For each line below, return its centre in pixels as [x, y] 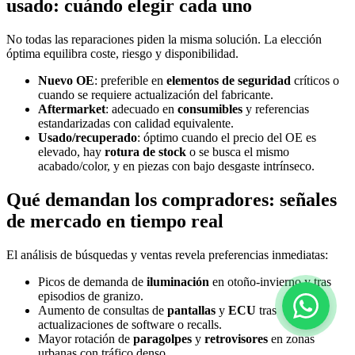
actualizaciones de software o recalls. [130, 324]
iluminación [178, 281]
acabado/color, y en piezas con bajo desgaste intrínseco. [176, 166]
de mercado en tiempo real [115, 221]
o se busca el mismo [238, 151]
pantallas [191, 310]
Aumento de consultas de [103, 310]
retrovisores [236, 338]
